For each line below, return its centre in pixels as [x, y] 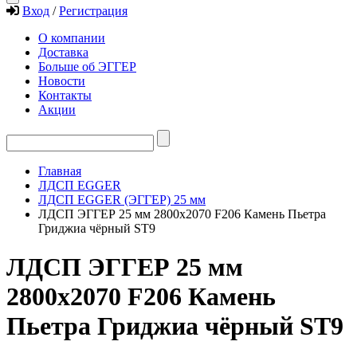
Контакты [65, 95]
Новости [62, 81]
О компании [72, 38]
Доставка [63, 52]
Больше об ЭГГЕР [87, 67]
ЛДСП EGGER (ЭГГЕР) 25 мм [122, 200]
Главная [60, 171]
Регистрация [93, 11]
